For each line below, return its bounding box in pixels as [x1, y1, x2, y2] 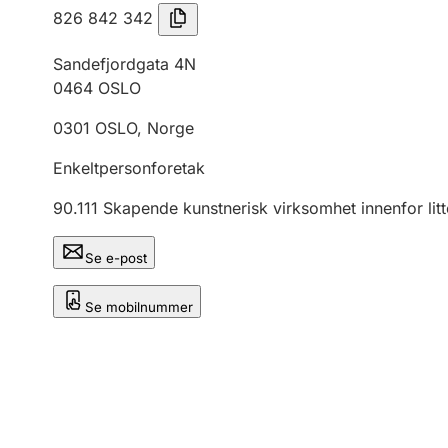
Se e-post [85, 250, 147, 266]
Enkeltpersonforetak [53, 158, 205, 178]
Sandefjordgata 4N [53, 54, 196, 74]
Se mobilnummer [85, 299, 193, 315]
